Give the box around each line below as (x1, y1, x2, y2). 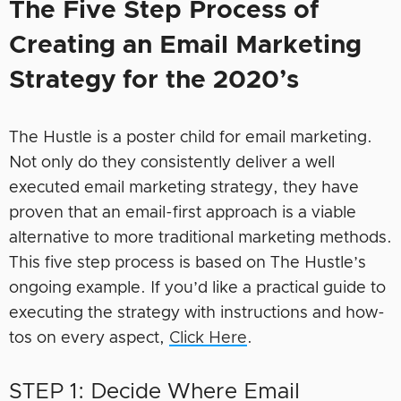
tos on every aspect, (9, 329, 169, 346)
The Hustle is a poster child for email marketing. (9, 129, 372, 146)
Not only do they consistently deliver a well (9, 154, 335, 171)
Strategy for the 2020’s (9, 67, 299, 93)
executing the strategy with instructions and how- (9, 304, 385, 321)
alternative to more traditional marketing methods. (9, 229, 392, 246)
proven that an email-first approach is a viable (9, 204, 356, 221)
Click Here (169, 329, 247, 346)
